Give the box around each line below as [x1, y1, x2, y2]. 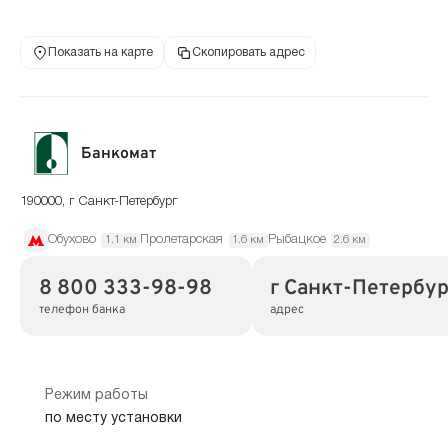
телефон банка [38, 301, 125, 318]
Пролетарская [140, 233, 224, 246]
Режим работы [44, 388, 148, 402]
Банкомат [81, 143, 157, 164]
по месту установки [44, 411, 182, 425]
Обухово [48, 233, 96, 246]
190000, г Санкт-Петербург [20, 195, 178, 208]
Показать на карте [47, 46, 153, 58]
